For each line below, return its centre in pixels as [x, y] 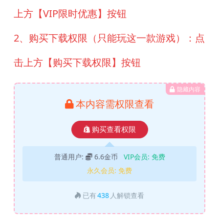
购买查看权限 [114, 129]
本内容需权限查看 [115, 104]
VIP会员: [137, 156]
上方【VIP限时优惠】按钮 [70, 13]
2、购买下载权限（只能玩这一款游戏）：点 [109, 38]
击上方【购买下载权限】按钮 [77, 62]
